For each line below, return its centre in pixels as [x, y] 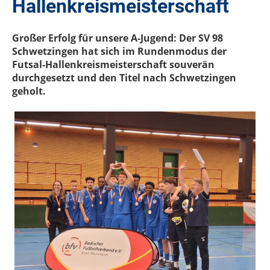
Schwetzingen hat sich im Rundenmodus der [119, 51]
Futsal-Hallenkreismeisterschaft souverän [113, 64]
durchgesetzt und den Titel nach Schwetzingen [124, 78]
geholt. [29, 91]
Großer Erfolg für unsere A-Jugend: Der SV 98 [118, 38]
